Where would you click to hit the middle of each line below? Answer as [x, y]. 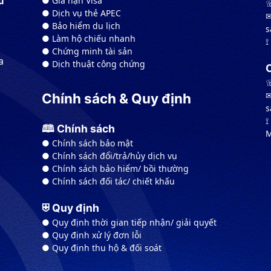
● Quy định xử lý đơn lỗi [92, 235]
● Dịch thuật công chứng [93, 64]
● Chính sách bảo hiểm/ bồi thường [115, 169]
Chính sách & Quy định [116, 99]
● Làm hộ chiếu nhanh [89, 39]
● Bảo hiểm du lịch [81, 26]
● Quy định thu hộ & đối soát [102, 248]
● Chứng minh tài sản [87, 51]
